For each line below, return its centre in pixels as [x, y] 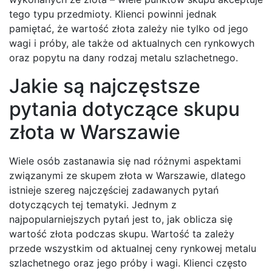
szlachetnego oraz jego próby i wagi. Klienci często [128, 263]
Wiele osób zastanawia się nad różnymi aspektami [125, 161]
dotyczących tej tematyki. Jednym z [93, 205]
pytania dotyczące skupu [124, 109]
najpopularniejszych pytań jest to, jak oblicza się [121, 219]
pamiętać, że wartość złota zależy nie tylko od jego [129, 29]
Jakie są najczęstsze [105, 86]
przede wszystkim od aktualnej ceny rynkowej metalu [133, 249]
